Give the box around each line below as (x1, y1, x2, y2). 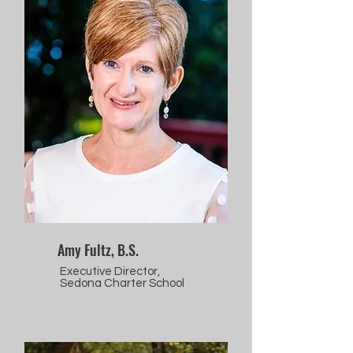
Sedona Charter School (60, 277, 184, 290)
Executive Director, (60, 266, 160, 278)
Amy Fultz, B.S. (58, 240, 139, 261)
